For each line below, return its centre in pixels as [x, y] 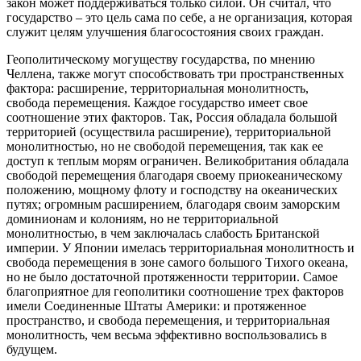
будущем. [32, 350]
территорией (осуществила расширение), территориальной [169, 132]
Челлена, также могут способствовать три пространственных [175, 74]
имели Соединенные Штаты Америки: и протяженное [156, 306]
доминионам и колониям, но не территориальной [143, 219]
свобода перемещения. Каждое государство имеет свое [157, 103]
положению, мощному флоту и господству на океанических [172, 190]
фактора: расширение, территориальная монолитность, [158, 89]
